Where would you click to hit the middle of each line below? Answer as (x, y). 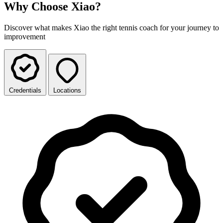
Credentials (25, 90)
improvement (25, 36)
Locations (67, 90)
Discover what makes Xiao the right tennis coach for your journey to (111, 27)
